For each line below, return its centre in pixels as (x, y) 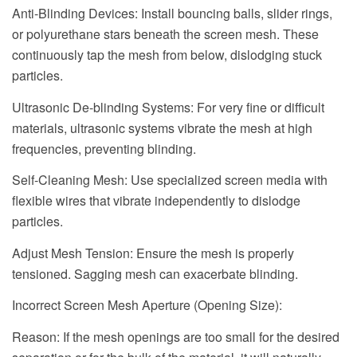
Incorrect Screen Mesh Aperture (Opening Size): (147, 305)
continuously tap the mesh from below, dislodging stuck (167, 55)
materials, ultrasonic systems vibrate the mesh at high (162, 127)
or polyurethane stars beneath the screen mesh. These (165, 34)
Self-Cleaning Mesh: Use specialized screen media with (170, 180)
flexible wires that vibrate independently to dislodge (156, 201)
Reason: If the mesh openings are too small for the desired (176, 337)
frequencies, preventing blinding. (104, 148)
